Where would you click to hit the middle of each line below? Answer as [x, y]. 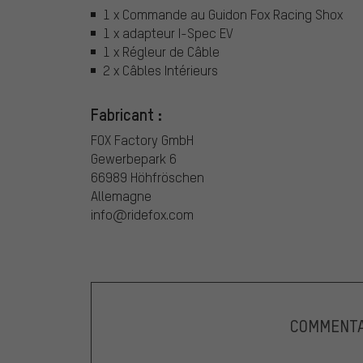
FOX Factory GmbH [142, 139]
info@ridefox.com [142, 214]
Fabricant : [126, 114]
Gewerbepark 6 [134, 158]
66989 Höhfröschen [147, 177]
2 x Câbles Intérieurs [160, 70]
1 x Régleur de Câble [161, 51]
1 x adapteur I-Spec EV [168, 32]
